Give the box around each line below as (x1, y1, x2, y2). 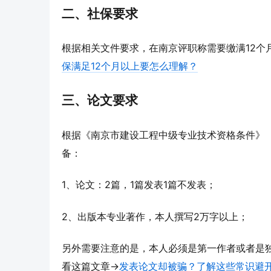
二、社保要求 (62, 5, 138, 21)
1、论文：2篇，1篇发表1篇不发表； (62, 178, 216, 191)
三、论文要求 (62, 93, 138, 108)
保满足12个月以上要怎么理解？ (62, 60, 198, 73)
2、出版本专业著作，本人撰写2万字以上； (62, 210, 248, 223)
